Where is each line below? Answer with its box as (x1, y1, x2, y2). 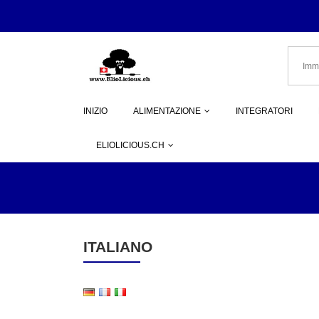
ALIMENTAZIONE (133, 106, 201, 116)
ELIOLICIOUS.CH (96, 140, 164, 150)
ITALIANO (83, 239, 152, 255)
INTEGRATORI (236, 106, 293, 116)
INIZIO (83, 106, 108, 116)
